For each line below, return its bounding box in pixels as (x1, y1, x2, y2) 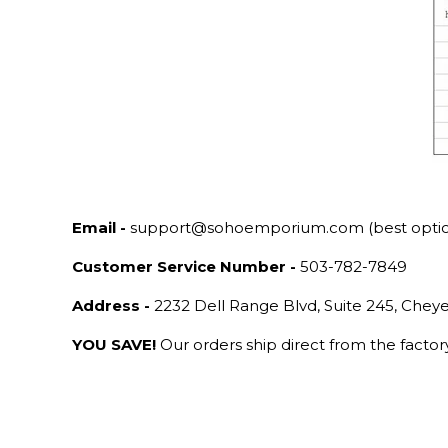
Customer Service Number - (72, 256, 296, 276)
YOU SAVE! (72, 334, 156, 354)
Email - (72, 217, 126, 237)
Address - (72, 295, 150, 315)
